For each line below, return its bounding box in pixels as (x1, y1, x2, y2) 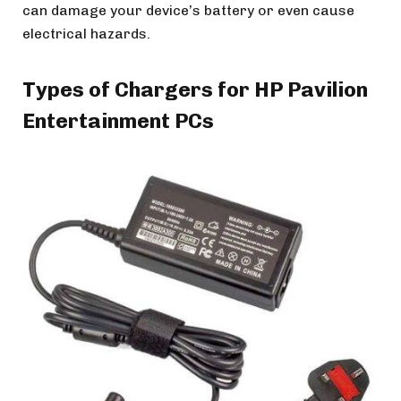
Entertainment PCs (22, 107, 214, 133)
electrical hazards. (22, 24, 150, 42)
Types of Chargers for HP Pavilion (22, 76, 368, 102)
